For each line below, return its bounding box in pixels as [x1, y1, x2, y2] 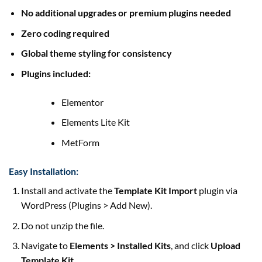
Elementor [61, 96, 104, 108]
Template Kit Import [113, 184, 197, 196]
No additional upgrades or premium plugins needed [20, 6, 231, 18]
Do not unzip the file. [20, 219, 104, 231]
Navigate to [20, 240, 70, 251]
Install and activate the [20, 184, 114, 196]
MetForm [61, 136, 99, 148]
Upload [210, 240, 240, 251]
